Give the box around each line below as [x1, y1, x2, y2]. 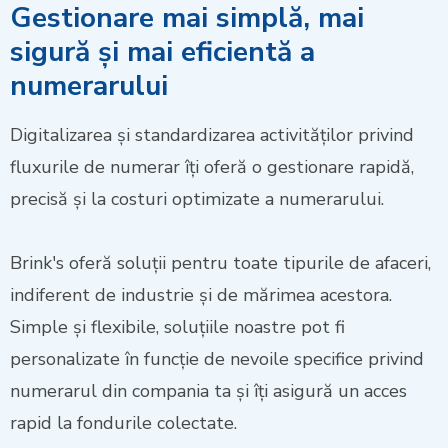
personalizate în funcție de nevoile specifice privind [10, 347, 424, 372]
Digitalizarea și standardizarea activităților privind [10, 123, 414, 148]
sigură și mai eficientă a [10, 33, 315, 72]
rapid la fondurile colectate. [10, 411, 237, 436]
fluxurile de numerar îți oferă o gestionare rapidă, [10, 155, 414, 180]
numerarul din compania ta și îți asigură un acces [10, 379, 407, 404]
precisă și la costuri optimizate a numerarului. [10, 187, 384, 212]
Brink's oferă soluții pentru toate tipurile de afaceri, [10, 251, 431, 276]
